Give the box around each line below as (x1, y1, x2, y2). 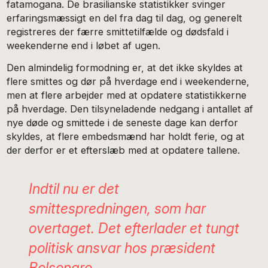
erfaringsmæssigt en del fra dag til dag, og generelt (7, 11, 243, 24)
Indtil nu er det (28, 180, 119, 198)
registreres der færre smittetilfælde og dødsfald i (7, 25, 229, 38)
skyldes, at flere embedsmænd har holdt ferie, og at (7, 130, 245, 142)
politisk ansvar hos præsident (28, 239, 215, 257)
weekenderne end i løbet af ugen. (7, 39, 161, 51)
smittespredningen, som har (28, 200, 206, 218)
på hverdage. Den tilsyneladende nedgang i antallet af (7, 102, 254, 115)
